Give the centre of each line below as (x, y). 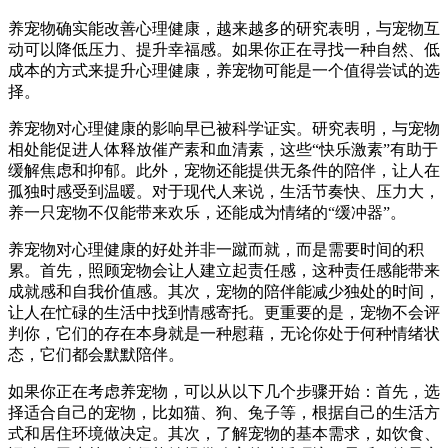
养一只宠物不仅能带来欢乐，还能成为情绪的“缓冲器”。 (207, 212)
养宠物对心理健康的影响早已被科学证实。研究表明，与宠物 (224, 128)
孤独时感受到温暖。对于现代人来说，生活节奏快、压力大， (224, 191)
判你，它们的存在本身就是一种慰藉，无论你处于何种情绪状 (224, 333)
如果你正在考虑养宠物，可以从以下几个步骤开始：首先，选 (224, 391)
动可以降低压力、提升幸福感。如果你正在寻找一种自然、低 (224, 49)
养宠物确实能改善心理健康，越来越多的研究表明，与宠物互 (224, 28)
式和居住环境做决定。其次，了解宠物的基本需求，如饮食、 (224, 433)
